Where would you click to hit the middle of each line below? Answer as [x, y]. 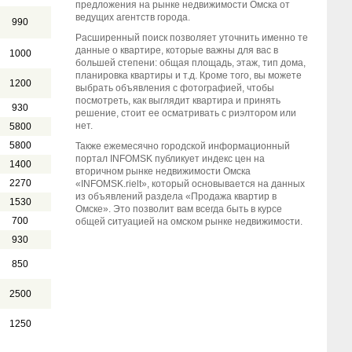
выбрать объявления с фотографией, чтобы [175, 88]
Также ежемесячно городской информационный [183, 146]
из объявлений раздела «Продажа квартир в [176, 196]
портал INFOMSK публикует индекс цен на [170, 159]
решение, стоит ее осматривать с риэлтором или [186, 113]
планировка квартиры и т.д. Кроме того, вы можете [189, 75]
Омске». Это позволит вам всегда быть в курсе [179, 209]
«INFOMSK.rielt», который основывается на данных [190, 184]
